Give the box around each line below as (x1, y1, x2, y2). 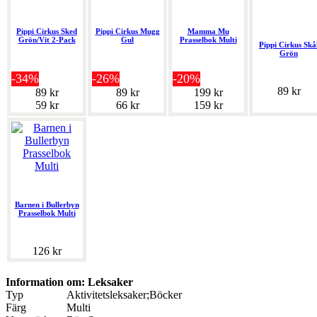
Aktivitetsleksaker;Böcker (67, 289, 182, 301)
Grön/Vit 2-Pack (18, 35, 76, 45)
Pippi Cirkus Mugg (95, 27, 160, 36)
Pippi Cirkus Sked (16, 27, 77, 36)
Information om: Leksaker (6, 276, 133, 289)
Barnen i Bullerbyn (14, 200, 79, 209)
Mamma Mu (187, 27, 229, 36)
